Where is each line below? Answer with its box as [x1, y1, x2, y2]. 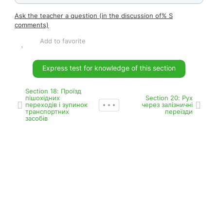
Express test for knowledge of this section [42, 64, 176, 73]
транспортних [25, 108, 69, 116]
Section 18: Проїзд [25, 87, 81, 95]
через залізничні [142, 101, 193, 109]
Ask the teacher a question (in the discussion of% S [15, 12, 173, 20]
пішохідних [25, 94, 60, 102]
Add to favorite [40, 37, 86, 45]
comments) [15, 21, 49, 29]
